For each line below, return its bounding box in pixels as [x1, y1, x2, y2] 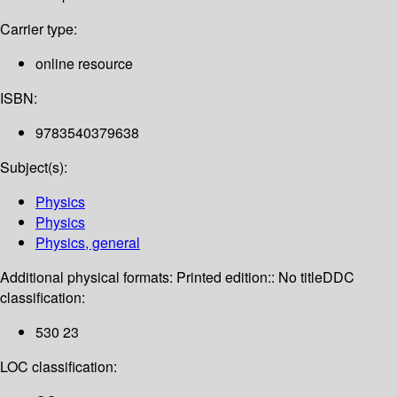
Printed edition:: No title [176, 267, 323, 288]
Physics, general [35, 232, 140, 253]
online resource [35, 53, 133, 74]
